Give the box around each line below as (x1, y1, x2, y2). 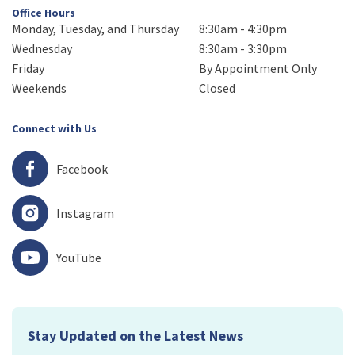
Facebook (56, 160, 108, 177)
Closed (199, 80, 235, 97)
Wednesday (12, 40, 72, 57)
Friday (12, 60, 44, 77)
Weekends (12, 80, 67, 97)
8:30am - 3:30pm (199, 40, 287, 57)
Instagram (56, 204, 114, 221)
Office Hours (12, 6, 75, 21)
